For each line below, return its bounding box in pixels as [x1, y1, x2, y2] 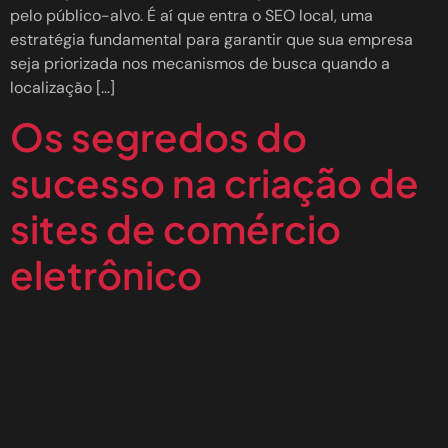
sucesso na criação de [10, 157, 419, 207]
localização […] [10, 76, 115, 98]
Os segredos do [10, 111, 307, 161]
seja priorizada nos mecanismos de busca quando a [10, 52, 390, 74]
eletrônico [10, 249, 202, 299]
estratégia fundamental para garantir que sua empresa [10, 28, 413, 50]
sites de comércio [10, 203, 341, 253]
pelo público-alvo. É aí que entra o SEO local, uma [10, 4, 373, 26]
